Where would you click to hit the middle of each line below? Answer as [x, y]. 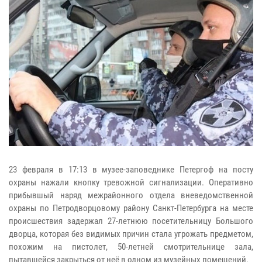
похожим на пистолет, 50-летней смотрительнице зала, [131, 247]
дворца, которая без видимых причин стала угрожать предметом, [131, 234]
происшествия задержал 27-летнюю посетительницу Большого [131, 221]
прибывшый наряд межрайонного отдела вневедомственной [131, 195]
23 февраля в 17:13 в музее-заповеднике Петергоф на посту [131, 169]
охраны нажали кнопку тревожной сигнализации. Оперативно [131, 182]
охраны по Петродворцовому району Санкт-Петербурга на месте [131, 208]
